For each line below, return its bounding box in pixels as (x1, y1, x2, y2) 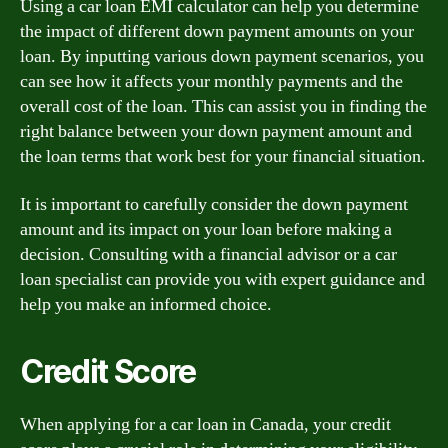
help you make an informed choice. (20, 292, 272, 316)
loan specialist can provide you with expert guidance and (20, 267, 425, 291)
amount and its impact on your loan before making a (20, 217, 392, 241)
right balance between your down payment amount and (20, 120, 412, 143)
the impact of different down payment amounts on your (20, 20, 414, 43)
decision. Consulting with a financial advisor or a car (20, 242, 397, 266)
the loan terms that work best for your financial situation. (20, 145, 426, 168)
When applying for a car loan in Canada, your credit (20, 412, 391, 436)
